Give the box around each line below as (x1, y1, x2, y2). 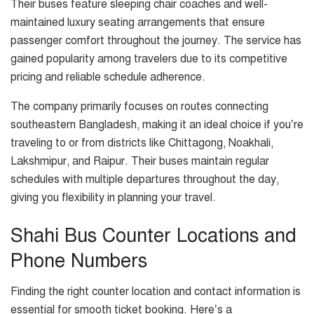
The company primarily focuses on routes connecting (11, 100, 268, 114)
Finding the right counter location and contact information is (11, 285, 301, 299)
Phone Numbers (11, 248, 147, 273)
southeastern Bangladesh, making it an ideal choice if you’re (11, 118, 303, 132)
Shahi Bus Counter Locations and (11, 223, 296, 247)
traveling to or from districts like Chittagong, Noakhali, (11, 136, 273, 151)
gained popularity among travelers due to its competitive (11, 52, 287, 67)
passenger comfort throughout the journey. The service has (11, 34, 301, 48)
